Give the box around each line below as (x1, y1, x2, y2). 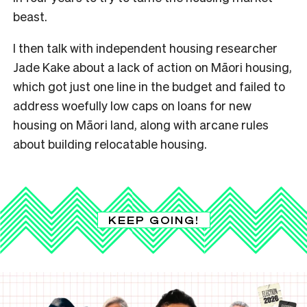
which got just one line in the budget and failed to (13, 77, 285, 94)
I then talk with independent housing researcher (13, 39, 278, 56)
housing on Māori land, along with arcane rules (13, 116, 269, 132)
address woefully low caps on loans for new (13, 97, 251, 113)
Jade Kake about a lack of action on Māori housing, (13, 58, 292, 75)
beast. (13, 8, 47, 24)
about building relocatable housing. (13, 135, 207, 151)
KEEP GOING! (108, 213, 199, 226)
